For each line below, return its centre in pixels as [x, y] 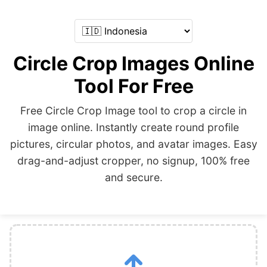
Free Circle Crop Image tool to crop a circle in [133, 111]
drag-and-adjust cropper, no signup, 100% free [133, 161]
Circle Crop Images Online [133, 63]
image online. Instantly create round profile [133, 127]
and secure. [133, 177]
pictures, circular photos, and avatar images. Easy [133, 144]
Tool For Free [133, 86]
